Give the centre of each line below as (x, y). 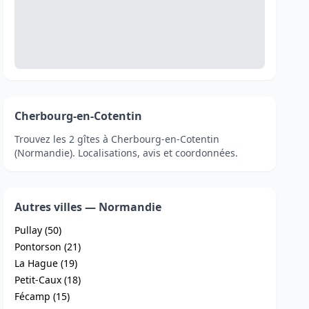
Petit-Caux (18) (48, 280)
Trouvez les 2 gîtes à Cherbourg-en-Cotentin (117, 139)
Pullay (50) (38, 230)
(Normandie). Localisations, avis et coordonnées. (127, 153)
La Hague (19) (46, 263)
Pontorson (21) (48, 247)
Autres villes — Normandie (88, 207)
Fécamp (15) (42, 296)
